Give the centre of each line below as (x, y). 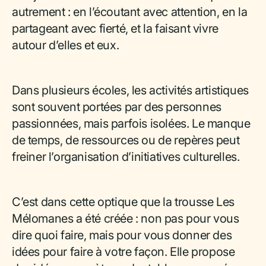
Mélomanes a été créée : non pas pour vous (126, 218)
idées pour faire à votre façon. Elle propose (123, 252)
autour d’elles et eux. (66, 45)
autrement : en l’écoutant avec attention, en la (130, 12)
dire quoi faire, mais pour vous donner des (122, 235)
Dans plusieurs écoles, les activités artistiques (130, 90)
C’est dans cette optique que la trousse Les (123, 202)
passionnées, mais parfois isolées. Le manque (131, 123)
